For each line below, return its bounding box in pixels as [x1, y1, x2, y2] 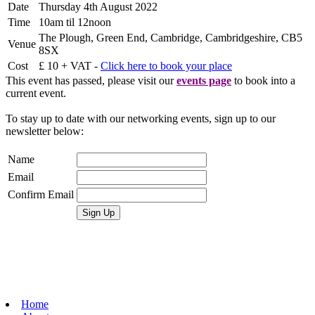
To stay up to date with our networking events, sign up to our [6, 112, 276, 124]
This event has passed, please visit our [6, 74, 176, 86]
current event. [6, 86, 66, 99]
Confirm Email [8, 188, 74, 200]
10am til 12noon [39, 15, 111, 28]
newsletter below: [6, 124, 84, 137]
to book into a [231, 74, 295, 86]
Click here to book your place [101, 59, 232, 72]
